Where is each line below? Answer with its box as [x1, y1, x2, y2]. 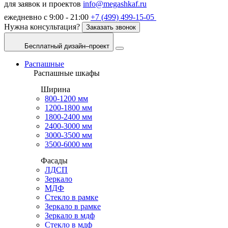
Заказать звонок [86, 23, 136, 31]
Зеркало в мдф [45, 211, 95, 220]
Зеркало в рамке [45, 202, 101, 211]
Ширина [41, 85, 70, 94]
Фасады [41, 156, 68, 165]
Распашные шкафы [34, 69, 100, 77]
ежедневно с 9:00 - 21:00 [4, 13, 89, 21]
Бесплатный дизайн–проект [24, 42, 109, 50]
